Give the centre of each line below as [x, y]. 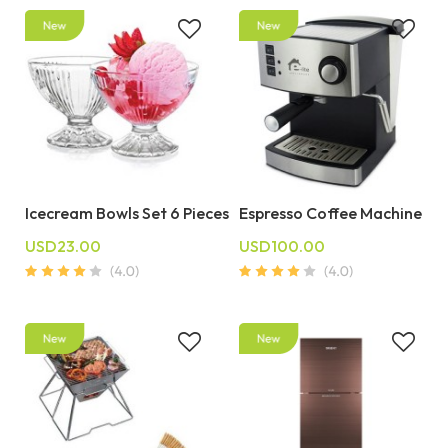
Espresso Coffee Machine [330, 213]
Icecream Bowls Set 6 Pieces [127, 213]
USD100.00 [282, 246]
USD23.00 [63, 246]
